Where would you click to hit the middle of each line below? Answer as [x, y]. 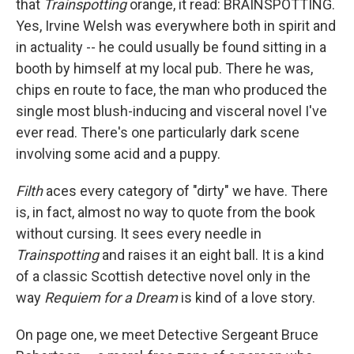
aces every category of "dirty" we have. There [185, 190]
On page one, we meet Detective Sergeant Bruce [167, 334]
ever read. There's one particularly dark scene [158, 132]
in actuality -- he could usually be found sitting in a [171, 47]
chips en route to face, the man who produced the [171, 89]
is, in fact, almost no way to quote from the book [166, 212]
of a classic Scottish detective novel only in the [163, 276]
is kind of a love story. [247, 297]
